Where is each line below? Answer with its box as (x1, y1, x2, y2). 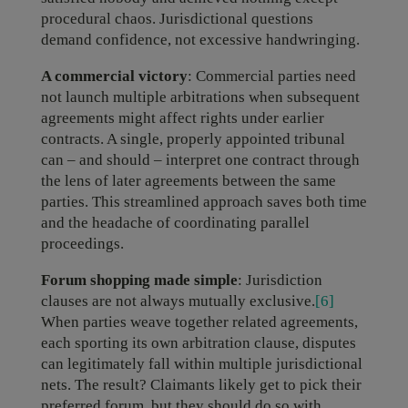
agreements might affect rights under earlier (40, 109, 324, 127)
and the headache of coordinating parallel (40, 214, 310, 231)
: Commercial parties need (187, 67, 356, 85)
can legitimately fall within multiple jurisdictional (40, 355, 362, 372)
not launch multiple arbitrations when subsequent (40, 88, 360, 106)
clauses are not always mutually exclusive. (40, 292, 315, 310)
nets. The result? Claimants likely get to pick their (40, 376, 362, 393)
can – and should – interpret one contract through (40, 151, 360, 168)
